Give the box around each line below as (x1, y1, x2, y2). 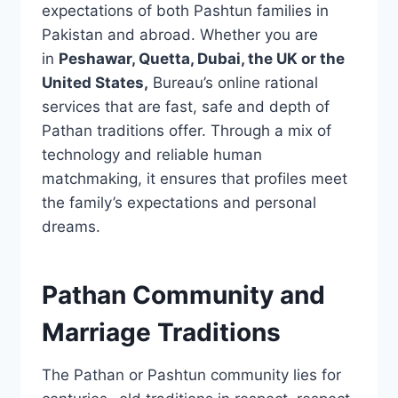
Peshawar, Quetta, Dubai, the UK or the (58, 49, 345, 68)
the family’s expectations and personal (41, 193, 316, 211)
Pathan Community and (41, 279, 325, 310)
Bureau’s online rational (147, 73, 318, 92)
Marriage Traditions (41, 316, 281, 347)
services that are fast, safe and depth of (41, 97, 330, 115)
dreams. (41, 217, 100, 235)
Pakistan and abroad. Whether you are (41, 25, 318, 44)
